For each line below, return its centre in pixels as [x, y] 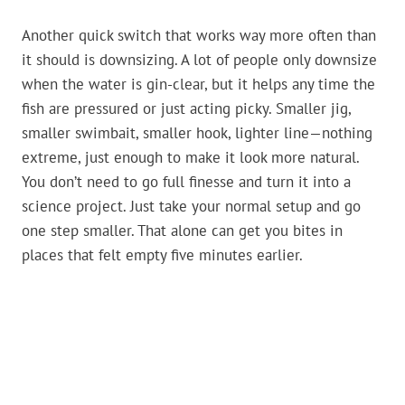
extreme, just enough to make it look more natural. [190, 158]
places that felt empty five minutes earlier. [162, 255]
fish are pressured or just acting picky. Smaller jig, [186, 109]
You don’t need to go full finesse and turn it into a [186, 182]
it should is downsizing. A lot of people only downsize [199, 60]
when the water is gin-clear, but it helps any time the [198, 85]
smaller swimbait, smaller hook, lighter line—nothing [197, 133]
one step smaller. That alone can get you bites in [182, 231]
